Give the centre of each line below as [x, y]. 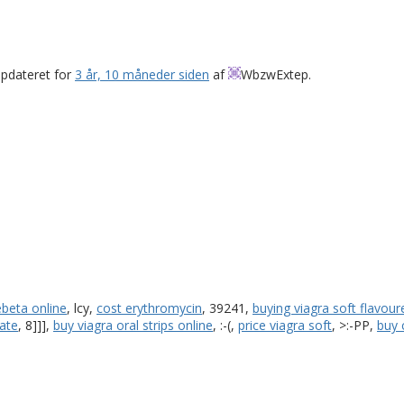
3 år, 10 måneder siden [142, 74]
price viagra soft [285, 325]
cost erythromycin [149, 308]
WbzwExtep [275, 74]
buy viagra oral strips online [133, 325]
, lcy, [82, 308]
